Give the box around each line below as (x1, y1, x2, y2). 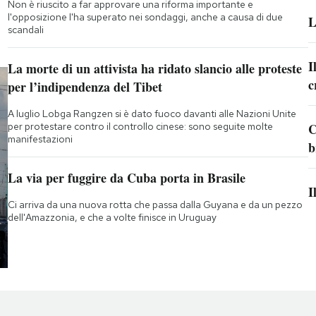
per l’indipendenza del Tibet (7, 78, 162, 97)
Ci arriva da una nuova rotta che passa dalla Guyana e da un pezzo (7, 198, 303, 212)
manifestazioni (7, 133, 73, 146)
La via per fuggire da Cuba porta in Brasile (7, 169, 245, 188)
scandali (7, 23, 44, 37)
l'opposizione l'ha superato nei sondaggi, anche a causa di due (7, 11, 283, 24)
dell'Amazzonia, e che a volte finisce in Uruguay (7, 211, 217, 224)
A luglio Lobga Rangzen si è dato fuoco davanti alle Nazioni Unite (7, 107, 296, 121)
